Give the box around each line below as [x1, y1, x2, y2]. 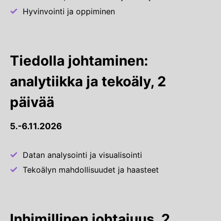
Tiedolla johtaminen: [10, 52, 148, 70]
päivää [10, 94, 54, 111]
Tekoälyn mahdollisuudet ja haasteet [23, 165, 159, 175]
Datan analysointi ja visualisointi [23, 150, 142, 160]
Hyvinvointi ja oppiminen [23, 6, 115, 17]
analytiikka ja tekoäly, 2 [10, 73, 166, 90]
